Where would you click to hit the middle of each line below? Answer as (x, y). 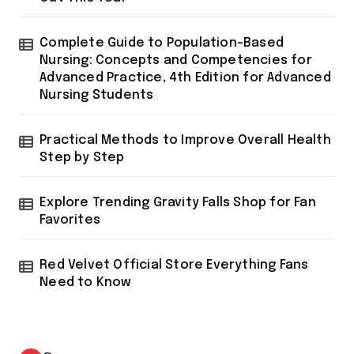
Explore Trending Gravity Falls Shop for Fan (178, 203)
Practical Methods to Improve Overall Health (185, 141)
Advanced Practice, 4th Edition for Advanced (185, 78)
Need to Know (86, 283)
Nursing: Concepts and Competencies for (176, 61)
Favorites (70, 220)
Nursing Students (97, 96)
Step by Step (82, 158)
